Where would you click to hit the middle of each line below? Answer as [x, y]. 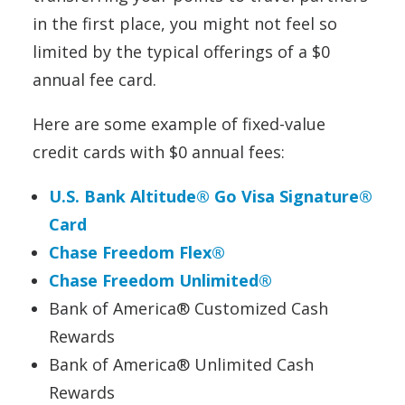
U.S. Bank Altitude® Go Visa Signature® [211, 196]
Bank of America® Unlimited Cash [181, 364]
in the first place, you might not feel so [185, 23]
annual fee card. [94, 79]
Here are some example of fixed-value [179, 123]
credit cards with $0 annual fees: [159, 151]
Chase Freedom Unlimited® [160, 280]
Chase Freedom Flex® [137, 252]
